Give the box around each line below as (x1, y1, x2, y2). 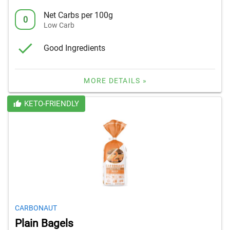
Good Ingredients (44, 43, 105, 53)
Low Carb (44, 21, 74, 29)
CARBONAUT (15, 204, 57, 213)
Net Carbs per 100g (44, 10, 113, 20)
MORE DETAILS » (84, 76, 147, 85)
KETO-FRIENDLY (24, 99, 79, 109)
